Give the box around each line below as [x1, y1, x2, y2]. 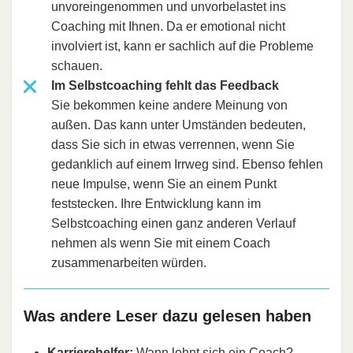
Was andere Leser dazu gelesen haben [24, 307, 311, 325]
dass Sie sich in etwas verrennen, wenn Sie [51, 137, 295, 151]
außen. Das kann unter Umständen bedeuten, [51, 117, 306, 132]
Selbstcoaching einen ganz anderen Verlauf [51, 216, 295, 230]
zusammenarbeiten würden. [51, 255, 206, 269]
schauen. [51, 58, 102, 72]
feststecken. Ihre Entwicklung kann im [51, 196, 261, 210]
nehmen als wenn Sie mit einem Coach [51, 236, 270, 250]
